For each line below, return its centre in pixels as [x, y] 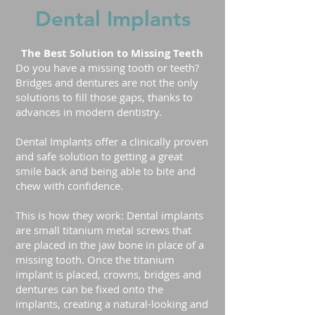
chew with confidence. [69, 186]
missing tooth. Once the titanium [95, 259]
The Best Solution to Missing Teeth [112, 53]
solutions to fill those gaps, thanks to [104, 97]
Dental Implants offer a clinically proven [112, 141]
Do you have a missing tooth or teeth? [107, 67]
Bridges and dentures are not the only [107, 82]
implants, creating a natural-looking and [112, 304]
